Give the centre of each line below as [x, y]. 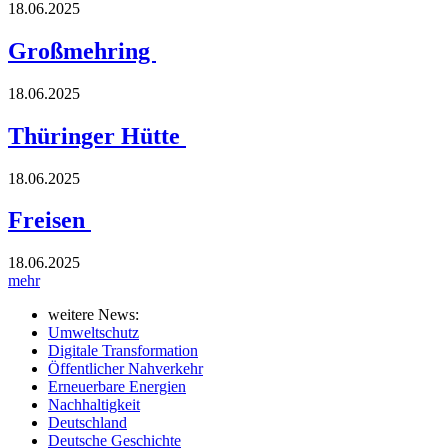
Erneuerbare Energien [117, 387]
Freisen [49, 220]
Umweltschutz [93, 333]
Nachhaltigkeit [94, 405]
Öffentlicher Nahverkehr [125, 369]
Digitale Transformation [123, 351]
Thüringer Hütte [97, 135]
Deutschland [87, 423]
